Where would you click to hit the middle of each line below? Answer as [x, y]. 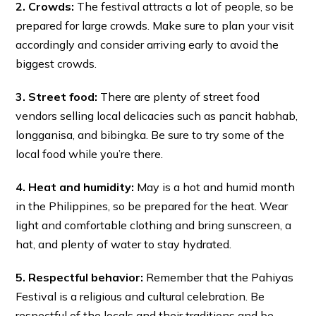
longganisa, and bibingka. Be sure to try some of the [150, 135]
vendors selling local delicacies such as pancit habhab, [157, 116]
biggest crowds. [56, 64]
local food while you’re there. [90, 154]
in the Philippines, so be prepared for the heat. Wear [152, 206]
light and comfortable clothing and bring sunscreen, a [154, 225]
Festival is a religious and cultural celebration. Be [140, 297]
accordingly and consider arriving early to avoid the [147, 45]
